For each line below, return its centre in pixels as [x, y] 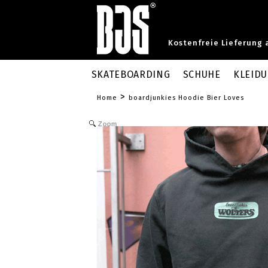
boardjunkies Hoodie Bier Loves [186, 98]
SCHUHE [202, 74]
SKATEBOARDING [131, 74]
